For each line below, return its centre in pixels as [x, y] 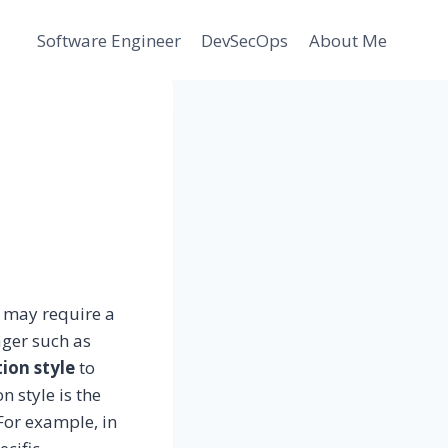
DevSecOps [245, 40]
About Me [347, 40]
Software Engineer [109, 40]
